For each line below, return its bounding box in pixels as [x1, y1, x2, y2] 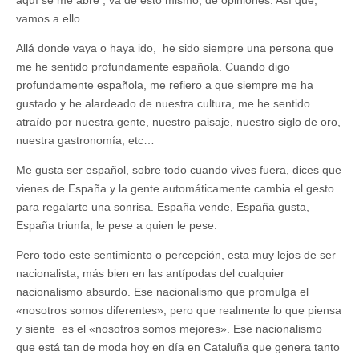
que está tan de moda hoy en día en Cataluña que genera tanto [16, 340, 340, 353]
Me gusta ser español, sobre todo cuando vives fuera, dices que [16, 163, 341, 176]
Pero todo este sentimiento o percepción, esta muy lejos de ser [16, 248, 336, 261]
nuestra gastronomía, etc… [16, 133, 155, 147]
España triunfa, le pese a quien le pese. [16, 218, 217, 232]
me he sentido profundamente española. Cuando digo [16, 59, 290, 73]
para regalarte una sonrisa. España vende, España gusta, [16, 200, 309, 213]
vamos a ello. [16, 11, 83, 25]
